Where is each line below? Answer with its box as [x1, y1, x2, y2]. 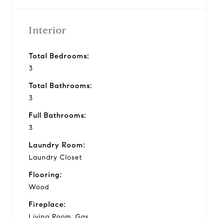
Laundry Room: [29, 140, 85, 149]
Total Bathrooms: [29, 81, 92, 90]
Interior [29, 24, 66, 36]
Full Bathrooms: [29, 110, 86, 120]
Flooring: [29, 170, 62, 179]
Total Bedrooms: [29, 51, 89, 60]
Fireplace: [29, 200, 66, 209]
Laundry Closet [29, 153, 82, 162]
